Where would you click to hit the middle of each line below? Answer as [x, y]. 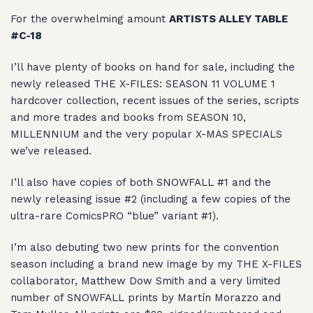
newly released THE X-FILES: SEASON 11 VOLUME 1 [143, 84]
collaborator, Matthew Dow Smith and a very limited [145, 281]
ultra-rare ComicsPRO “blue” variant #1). [115, 216]
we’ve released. [51, 151]
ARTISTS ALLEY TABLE [228, 19]
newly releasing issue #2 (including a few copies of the [151, 199]
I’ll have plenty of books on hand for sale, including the [153, 67]
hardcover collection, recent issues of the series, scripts [155, 101]
